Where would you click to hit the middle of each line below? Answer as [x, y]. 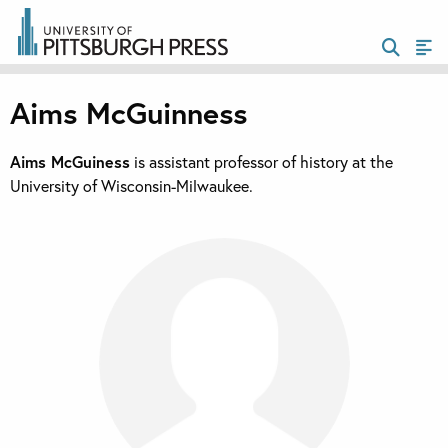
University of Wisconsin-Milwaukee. [131, 186]
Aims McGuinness [128, 113]
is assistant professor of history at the [261, 162]
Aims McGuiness [70, 162]
